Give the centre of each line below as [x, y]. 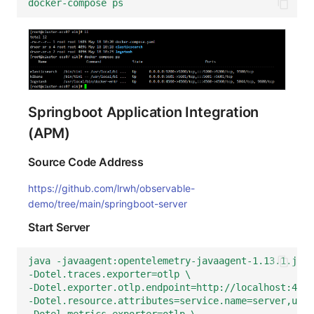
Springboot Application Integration [144, 112]
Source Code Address [86, 162]
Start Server [59, 227]
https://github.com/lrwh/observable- [111, 188]
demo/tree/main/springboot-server [108, 203]
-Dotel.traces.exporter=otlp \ [109, 274]
